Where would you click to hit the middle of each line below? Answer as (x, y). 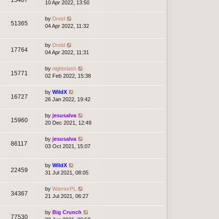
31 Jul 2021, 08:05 (67, 173)
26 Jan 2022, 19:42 (68, 99)
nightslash (64, 68)
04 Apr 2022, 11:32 (67, 26)
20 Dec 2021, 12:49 (68, 122)
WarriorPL (64, 189)
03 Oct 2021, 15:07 (68, 146)
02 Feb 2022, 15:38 (68, 76)
